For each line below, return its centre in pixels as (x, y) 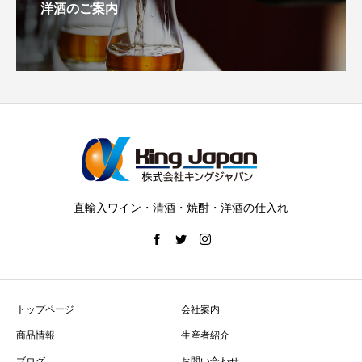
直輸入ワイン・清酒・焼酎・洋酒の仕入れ (181, 208)
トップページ (45, 310)
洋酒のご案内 (79, 9)
